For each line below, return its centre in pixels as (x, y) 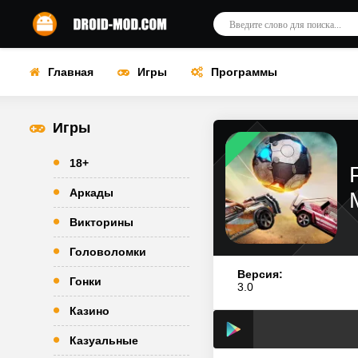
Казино (89, 311)
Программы (244, 72)
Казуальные (104, 340)
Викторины (101, 222)
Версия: (260, 274)
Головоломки (108, 252)
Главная (71, 72)
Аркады (91, 193)
